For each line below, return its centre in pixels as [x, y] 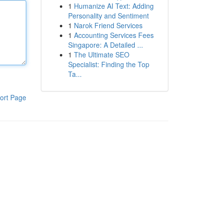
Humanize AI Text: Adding [114, 6]
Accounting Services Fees [114, 35]
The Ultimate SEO [101, 54]
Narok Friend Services [108, 25]
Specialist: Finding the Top [109, 64]
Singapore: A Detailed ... [105, 45]
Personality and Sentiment [108, 16]
